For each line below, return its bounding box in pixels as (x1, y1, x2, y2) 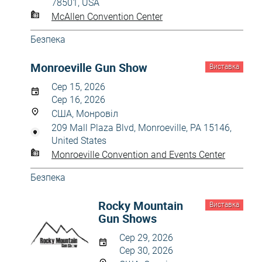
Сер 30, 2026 (119, 245, 173, 256)
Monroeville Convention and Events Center (51, 149, 225, 160)
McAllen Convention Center (51, 11, 163, 22)
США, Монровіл (51, 108, 118, 119)
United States (51, 135, 106, 146)
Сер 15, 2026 (51, 81, 105, 92)
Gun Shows (98, 211, 157, 226)
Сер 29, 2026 (119, 232, 173, 243)
